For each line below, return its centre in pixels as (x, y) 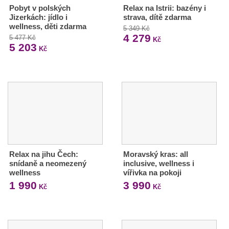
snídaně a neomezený (48, 163)
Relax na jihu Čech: (44, 154)
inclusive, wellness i (158, 163)
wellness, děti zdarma (48, 26)
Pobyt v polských (40, 8)
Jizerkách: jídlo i (38, 17)
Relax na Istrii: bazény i (164, 8)
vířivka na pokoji (152, 172)
